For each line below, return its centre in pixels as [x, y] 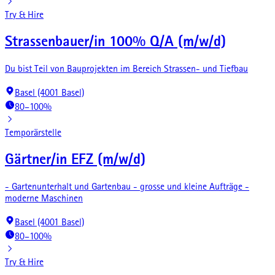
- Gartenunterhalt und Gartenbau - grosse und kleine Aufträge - [127, 188]
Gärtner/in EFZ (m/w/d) [75, 161]
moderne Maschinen [44, 199]
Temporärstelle [33, 134]
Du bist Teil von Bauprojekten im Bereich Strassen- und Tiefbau [126, 70]
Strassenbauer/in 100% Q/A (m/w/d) [115, 43]
